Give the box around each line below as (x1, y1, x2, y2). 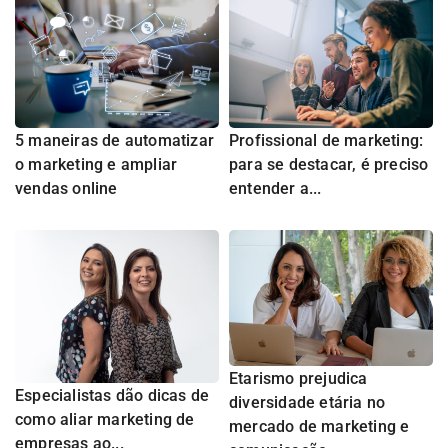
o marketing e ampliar (15, 155, 178, 175)
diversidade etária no (229, 393, 386, 413)
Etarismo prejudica (229, 369, 368, 389)
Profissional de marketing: (229, 131, 424, 151)
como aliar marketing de (15, 410, 195, 430)
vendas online (15, 179, 118, 199)
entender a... (229, 179, 322, 199)
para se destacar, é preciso (229, 155, 429, 175)
